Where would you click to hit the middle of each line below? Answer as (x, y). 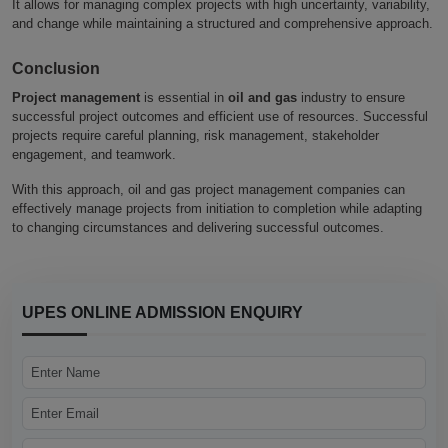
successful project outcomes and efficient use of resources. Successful (220, 116)
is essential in (184, 97)
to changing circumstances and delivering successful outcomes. (198, 227)
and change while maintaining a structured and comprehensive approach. (222, 23)
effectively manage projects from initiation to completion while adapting (217, 208)
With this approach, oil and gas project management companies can (208, 189)
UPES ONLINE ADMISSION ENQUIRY (162, 312)
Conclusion (56, 68)
